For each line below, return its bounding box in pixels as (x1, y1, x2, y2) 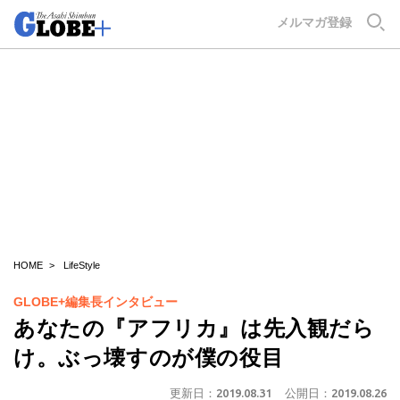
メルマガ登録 (277, 15, 352, 29)
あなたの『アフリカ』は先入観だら (13, 316, 375, 340)
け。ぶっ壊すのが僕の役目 (13, 346, 284, 370)
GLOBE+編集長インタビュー (13, 295, 178, 309)
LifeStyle (63, 260, 100, 271)
